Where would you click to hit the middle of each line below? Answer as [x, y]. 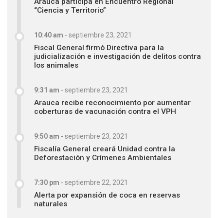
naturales [51, 204]
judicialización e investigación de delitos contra [118, 57]
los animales [56, 65]
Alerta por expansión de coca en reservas [107, 195]
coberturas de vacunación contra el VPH [105, 112]
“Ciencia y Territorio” [70, 10]
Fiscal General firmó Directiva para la [99, 48]
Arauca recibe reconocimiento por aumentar [112, 103]
